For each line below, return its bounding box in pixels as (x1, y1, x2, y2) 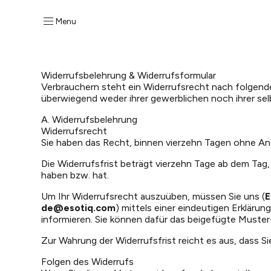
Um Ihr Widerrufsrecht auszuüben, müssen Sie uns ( (41, 191, 265, 202)
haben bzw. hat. (41, 169, 109, 181)
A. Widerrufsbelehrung (41, 114, 137, 125)
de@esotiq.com (41, 202, 116, 214)
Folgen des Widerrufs (41, 256, 134, 267)
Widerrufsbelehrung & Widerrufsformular (41, 70, 216, 81)
